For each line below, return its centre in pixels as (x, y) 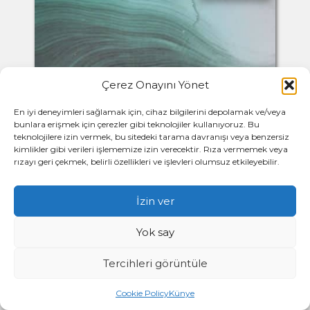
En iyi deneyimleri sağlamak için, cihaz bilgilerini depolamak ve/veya (150, 112)
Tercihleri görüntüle (155, 263)
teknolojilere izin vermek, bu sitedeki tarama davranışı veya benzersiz (152, 137)
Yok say (155, 232)
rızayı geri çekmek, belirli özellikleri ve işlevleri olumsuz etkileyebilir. (147, 162)
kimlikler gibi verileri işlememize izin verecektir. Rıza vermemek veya (151, 149)
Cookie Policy (142, 293)
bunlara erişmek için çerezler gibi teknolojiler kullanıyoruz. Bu (137, 124)
